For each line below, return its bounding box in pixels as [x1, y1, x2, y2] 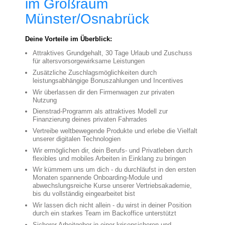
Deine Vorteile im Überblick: [25, 35, 112, 43]
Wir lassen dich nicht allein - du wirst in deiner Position [33, 201, 191, 209]
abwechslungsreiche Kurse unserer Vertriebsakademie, [33, 182, 192, 190]
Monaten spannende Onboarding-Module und [33, 174, 162, 182]
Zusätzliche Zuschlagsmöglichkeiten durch [33, 68, 157, 76]
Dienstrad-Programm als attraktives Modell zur [33, 107, 168, 116]
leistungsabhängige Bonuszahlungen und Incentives [33, 76, 183, 84]
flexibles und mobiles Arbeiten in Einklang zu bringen [33, 154, 188, 162]
